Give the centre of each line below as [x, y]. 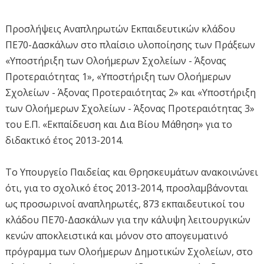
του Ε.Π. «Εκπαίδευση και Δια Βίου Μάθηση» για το [118, 125]
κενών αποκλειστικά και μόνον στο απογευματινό [116, 236]
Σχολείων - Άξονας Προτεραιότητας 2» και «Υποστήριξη [130, 93]
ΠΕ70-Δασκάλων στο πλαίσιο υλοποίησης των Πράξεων [130, 45]
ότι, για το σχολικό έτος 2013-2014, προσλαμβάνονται [126, 188]
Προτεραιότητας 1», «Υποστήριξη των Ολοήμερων [118, 77]
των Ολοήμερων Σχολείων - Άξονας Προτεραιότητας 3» [130, 109]
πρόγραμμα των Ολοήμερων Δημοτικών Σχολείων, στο [129, 252]
